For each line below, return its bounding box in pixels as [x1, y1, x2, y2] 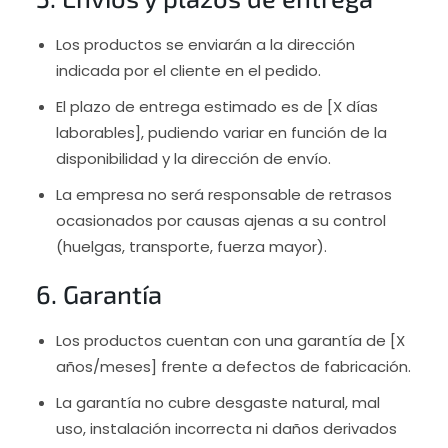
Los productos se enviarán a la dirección [55, 33, 355, 55]
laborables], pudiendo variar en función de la [55, 121, 387, 143]
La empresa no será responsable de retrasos [55, 183, 392, 205]
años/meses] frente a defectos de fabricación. [55, 355, 411, 377]
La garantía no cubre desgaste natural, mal [55, 391, 380, 413]
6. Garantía [35, 278, 162, 309]
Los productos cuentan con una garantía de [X [55, 329, 405, 351]
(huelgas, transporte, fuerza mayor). [55, 235, 327, 257]
